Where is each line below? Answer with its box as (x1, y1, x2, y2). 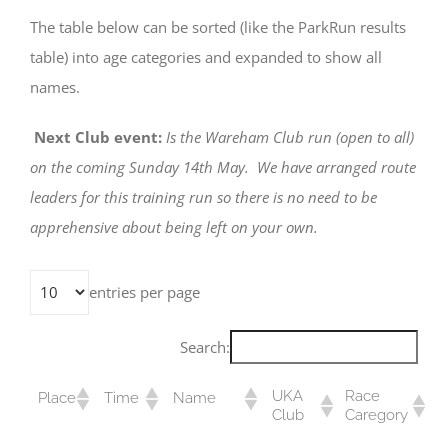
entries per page (89, 282, 200, 303)
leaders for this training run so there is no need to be (30, 187, 377, 208)
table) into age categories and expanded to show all (30, 47, 382, 68)
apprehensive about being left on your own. (30, 217, 318, 238)
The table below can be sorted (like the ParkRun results (30, 17, 406, 38)
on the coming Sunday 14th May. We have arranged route (30, 157, 416, 178)
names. (30, 77, 80, 98)
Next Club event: (30, 127, 162, 148)
